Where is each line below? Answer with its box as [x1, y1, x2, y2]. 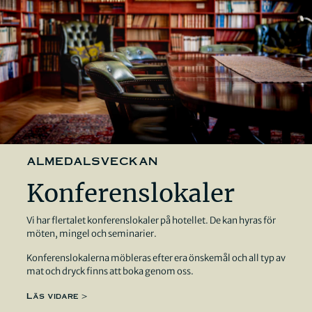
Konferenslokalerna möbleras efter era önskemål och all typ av [26, 252, 286, 265]
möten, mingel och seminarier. [26, 228, 157, 240]
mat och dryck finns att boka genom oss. [26, 265, 194, 278]
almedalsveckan [26, 151, 158, 169]
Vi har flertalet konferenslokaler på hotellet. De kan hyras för [26, 214, 276, 227]
